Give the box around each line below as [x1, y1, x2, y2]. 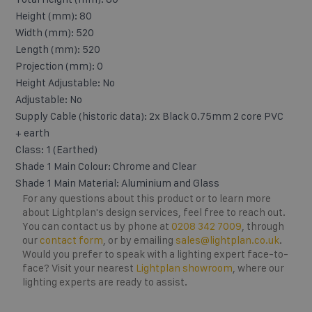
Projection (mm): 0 [15, 59, 103, 72]
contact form [40, 233, 103, 246]
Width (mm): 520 [15, 26, 94, 38]
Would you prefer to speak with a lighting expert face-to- [22, 247, 288, 260]
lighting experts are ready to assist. [22, 275, 187, 288]
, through [242, 219, 284, 232]
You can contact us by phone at [22, 219, 171, 232]
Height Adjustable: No [15, 76, 115, 88]
